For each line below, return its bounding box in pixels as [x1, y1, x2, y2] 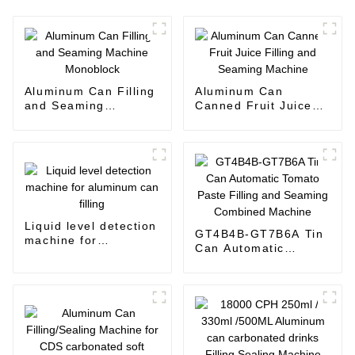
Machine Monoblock [24, 113, 147, 127]
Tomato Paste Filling [194, 256, 321, 269]
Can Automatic [194, 242, 284, 255]
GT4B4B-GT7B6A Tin [194, 227, 324, 241]
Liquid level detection [24, 219, 157, 232]
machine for [24, 233, 97, 246]
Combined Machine [194, 284, 312, 298]
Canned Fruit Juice [194, 99, 312, 113]
